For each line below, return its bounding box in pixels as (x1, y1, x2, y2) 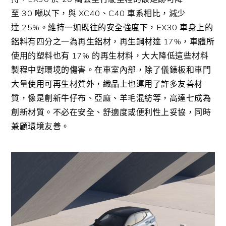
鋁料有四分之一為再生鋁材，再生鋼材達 (11, 36, 161, 46)
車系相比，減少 (127, 8, 186, 18)
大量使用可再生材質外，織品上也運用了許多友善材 (11, 78, 203, 89)
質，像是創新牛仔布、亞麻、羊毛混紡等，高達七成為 (11, 92, 211, 103)
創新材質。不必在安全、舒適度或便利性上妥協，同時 (11, 106, 211, 117)
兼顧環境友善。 (11, 121, 70, 131)
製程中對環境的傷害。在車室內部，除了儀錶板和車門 (11, 64, 211, 75)
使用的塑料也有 (11, 50, 70, 61)
